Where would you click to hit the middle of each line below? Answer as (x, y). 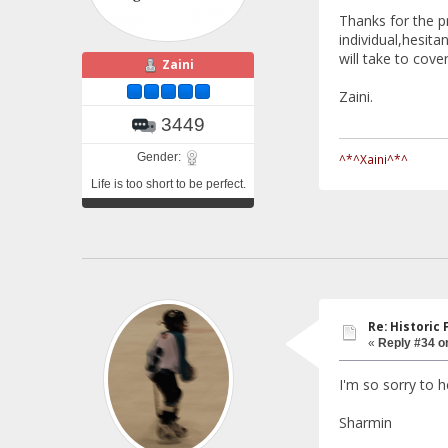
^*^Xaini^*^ (373, 159)
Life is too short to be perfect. (168, 183)
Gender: (160, 156)
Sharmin (365, 423)
